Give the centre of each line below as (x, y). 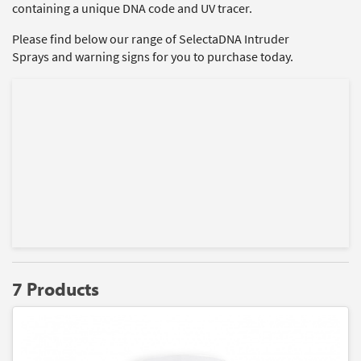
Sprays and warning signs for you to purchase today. (153, 57)
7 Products (56, 289)
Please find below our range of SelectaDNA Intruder (151, 39)
